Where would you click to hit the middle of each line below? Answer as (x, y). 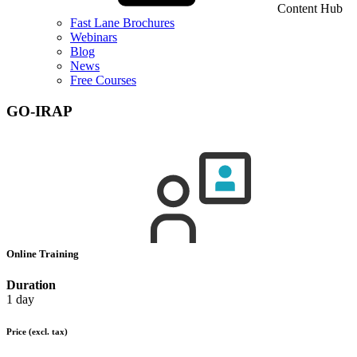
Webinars (94, 37)
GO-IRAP (39, 111)
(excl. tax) (48, 332)
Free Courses (103, 80)
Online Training (44, 253)
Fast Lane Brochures (122, 23)
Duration (31, 285)
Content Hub (310, 8)
